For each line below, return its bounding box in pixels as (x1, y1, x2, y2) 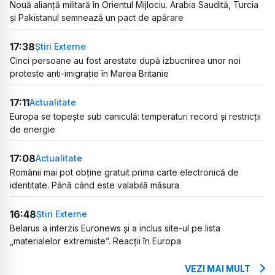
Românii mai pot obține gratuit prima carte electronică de (10, 166, 239, 177)
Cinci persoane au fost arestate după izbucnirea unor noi (10, 55, 241, 66)
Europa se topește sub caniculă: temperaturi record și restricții (10, 110, 261, 122)
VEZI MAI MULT (185, 263, 250, 274)
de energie (10, 123, 55, 134)
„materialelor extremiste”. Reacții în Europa (10, 235, 181, 246)
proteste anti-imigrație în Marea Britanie (10, 68, 169, 79)
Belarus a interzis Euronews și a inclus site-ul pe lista (10, 222, 220, 233)
